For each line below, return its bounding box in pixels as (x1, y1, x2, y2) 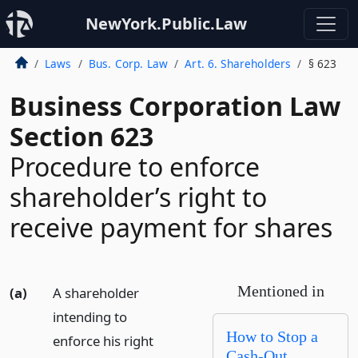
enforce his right (52, 332, 153, 350)
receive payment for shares (10, 210, 332, 245)
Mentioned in (237, 282, 324, 300)
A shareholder (52, 284, 139, 302)
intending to (52, 308, 127, 326)
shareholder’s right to (10, 180, 267, 214)
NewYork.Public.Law (86, 13, 247, 34)
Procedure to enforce (10, 149, 260, 184)
